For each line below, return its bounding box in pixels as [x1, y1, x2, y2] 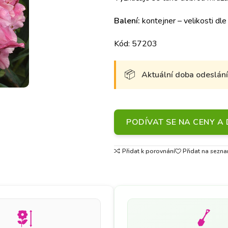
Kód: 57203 [114, 38, 157, 49]
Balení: [114, 15, 140, 26]
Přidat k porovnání [122, 147, 175, 156]
